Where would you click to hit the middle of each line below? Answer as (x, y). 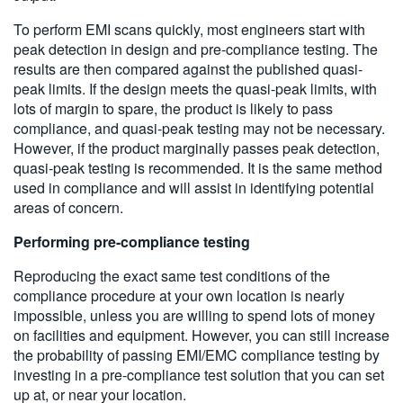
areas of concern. (68, 208)
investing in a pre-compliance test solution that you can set (199, 375)
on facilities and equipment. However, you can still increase (201, 336)
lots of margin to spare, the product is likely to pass (173, 109)
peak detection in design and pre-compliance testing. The (196, 49)
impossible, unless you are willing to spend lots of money (194, 316)
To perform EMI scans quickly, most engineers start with (189, 30)
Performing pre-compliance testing (132, 242)
